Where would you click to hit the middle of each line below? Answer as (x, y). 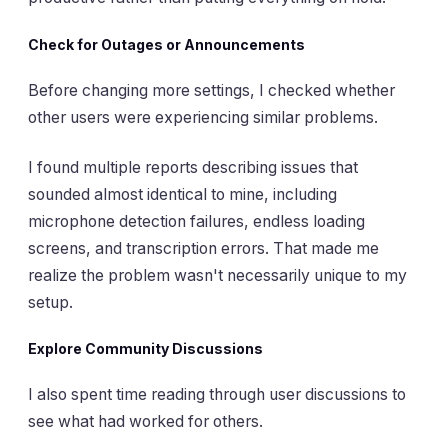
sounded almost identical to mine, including (182, 194)
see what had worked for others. (145, 422)
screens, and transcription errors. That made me (203, 248)
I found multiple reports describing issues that (193, 167)
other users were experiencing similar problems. (203, 118)
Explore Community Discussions (145, 348)
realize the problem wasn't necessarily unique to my (217, 275)
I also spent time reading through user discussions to (217, 395)
